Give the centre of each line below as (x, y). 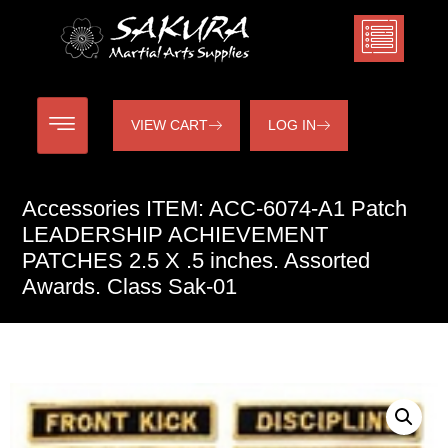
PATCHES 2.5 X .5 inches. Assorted (196, 260)
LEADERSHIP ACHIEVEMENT (175, 234)
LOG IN (291, 125)
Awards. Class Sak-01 (129, 286)
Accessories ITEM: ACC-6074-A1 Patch (214, 208)
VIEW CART (169, 125)
